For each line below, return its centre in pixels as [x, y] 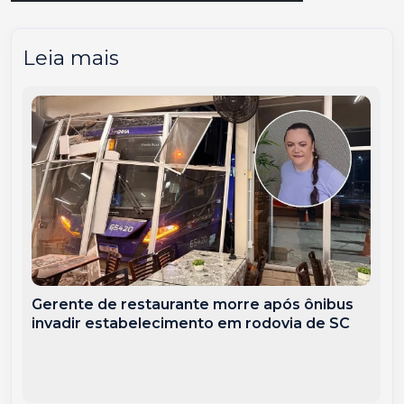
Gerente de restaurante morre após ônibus [193, 305]
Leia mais [71, 57]
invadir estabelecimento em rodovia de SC [191, 324]
